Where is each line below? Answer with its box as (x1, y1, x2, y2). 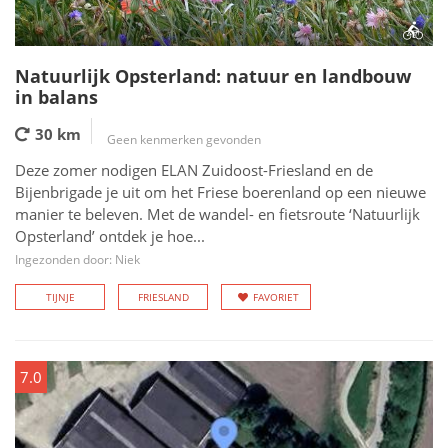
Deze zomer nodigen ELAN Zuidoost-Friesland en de (15, 160, 373, 180)
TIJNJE (45, 290, 75, 304)
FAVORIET (253, 290, 299, 304)
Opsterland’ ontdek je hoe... (15, 226, 205, 246)
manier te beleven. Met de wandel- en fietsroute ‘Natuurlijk (15, 204, 420, 224)
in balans (15, 85, 98, 109)
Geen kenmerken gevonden (107, 131, 261, 148)
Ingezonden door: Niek (15, 251, 140, 268)
